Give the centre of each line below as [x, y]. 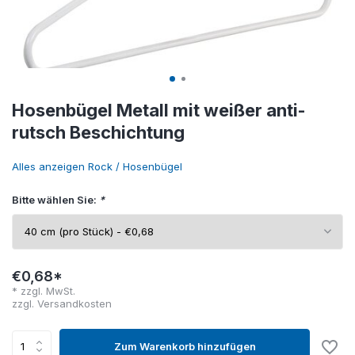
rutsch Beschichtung [98, 132]
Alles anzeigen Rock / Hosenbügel [97, 166]
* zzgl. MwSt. [44, 291]
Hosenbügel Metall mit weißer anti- [159, 110]
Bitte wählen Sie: [55, 200]
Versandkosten [74, 303]
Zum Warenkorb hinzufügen [185, 346]
